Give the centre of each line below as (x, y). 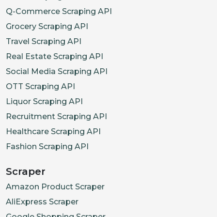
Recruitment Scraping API (56, 116)
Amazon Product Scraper (55, 186)
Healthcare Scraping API (53, 131)
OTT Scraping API (40, 86)
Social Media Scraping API (57, 71)
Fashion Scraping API (47, 146)
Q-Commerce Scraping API (59, 11)
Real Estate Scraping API (54, 56)
